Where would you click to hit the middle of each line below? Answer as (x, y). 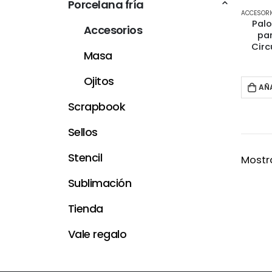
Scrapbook (97, 107)
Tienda (86, 209)
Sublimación (100, 183)
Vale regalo (97, 234)
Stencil (85, 158)
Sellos (83, 132)
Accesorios (113, 30)
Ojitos (99, 81)
